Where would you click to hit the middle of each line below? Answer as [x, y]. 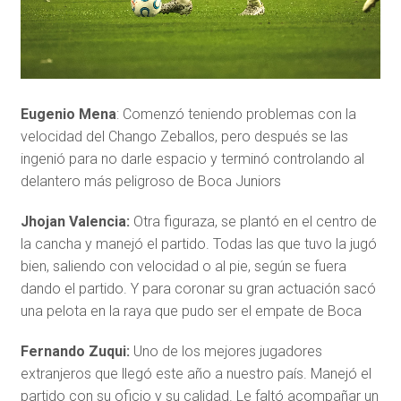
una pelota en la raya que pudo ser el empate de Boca [191, 311]
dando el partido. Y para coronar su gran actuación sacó [198, 289]
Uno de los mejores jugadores [227, 352]
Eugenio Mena [68, 115]
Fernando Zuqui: [77, 352]
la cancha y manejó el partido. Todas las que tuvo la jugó [198, 244]
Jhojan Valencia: [77, 222]
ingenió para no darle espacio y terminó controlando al [192, 159]
